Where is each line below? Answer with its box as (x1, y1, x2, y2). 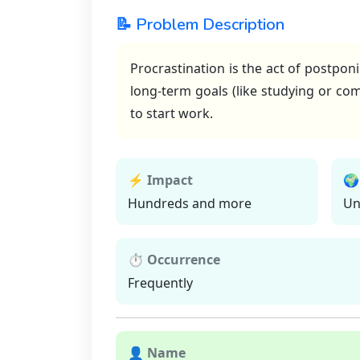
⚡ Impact (128, 170, 193, 189)
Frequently (128, 273, 193, 292)
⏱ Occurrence (128, 250, 220, 268)
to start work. (130, 104, 213, 122)
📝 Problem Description (116, 13, 284, 35)
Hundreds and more (128, 194, 252, 212)
